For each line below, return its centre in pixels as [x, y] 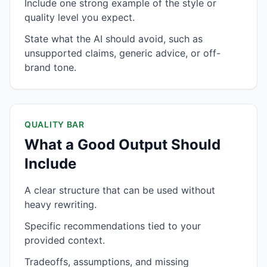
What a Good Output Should [122, 145]
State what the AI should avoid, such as [114, 39]
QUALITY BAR [55, 124]
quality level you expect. [80, 17]
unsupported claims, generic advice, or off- [122, 53]
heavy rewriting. [60, 204]
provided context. [65, 240]
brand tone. [50, 67]
